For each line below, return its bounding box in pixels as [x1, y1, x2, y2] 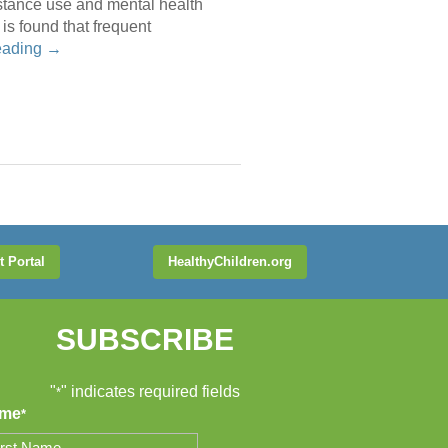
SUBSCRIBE [56, 323, 235, 357]
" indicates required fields [61, 383, 241, 401]
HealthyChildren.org [167, 253, 292, 269]
